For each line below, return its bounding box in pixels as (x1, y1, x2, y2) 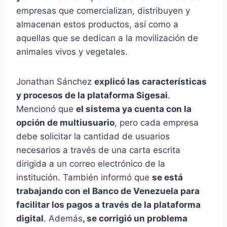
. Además (44, 213, 83, 224)
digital (16, 213, 44, 224)
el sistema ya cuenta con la (76, 104, 192, 115)
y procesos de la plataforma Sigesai (16, 90, 168, 101)
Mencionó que (16, 104, 76, 115)
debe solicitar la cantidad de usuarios (16, 131, 170, 142)
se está (152, 172, 183, 183)
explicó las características (94, 77, 207, 87)
